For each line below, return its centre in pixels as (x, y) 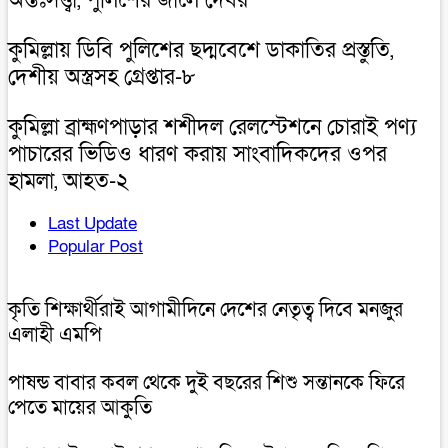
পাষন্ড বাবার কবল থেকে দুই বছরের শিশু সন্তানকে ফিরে (206, 382)
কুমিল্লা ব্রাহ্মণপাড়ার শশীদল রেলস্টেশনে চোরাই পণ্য (212, 127)
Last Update (92, 223)
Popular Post (95, 246)
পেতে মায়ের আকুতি (80, 407)
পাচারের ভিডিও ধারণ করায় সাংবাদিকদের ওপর (197, 154)
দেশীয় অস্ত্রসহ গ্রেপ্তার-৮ (102, 77)
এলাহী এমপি (55, 334)
